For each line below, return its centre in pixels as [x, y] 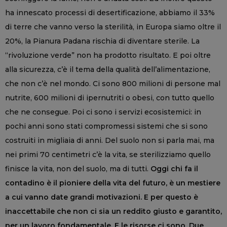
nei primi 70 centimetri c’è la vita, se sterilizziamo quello [108, 155]
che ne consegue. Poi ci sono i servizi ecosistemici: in [103, 112]
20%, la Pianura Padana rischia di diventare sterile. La [102, 41]
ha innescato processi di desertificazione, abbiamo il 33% [110, 13]
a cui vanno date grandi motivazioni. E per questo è [102, 197]
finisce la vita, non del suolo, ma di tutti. [78, 169]
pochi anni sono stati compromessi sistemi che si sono [106, 126]
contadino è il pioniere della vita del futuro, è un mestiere [113, 183]
